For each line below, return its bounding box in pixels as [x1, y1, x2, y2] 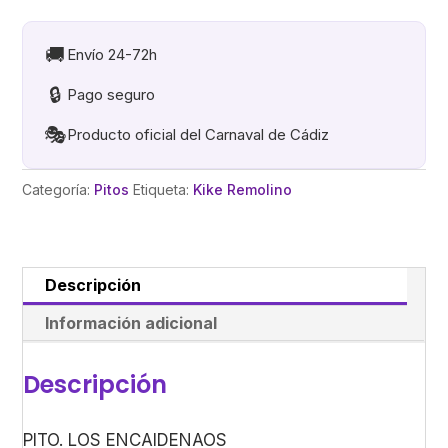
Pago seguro [67, 85, 156, 105]
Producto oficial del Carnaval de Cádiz [67, 125, 330, 145]
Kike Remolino [193, 181, 293, 199]
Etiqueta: [133, 181, 194, 199]
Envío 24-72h [67, 45, 158, 65]
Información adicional [45, 313, 218, 334]
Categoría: [22, 181, 95, 199]
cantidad [21, 10, 92, 31]
